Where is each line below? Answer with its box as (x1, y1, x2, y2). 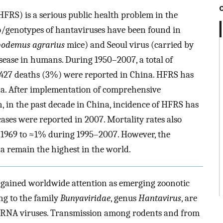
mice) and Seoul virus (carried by (65, 39, 194, 51)
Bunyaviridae (60, 192, 111, 204)
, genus (111, 192, 138, 204)
